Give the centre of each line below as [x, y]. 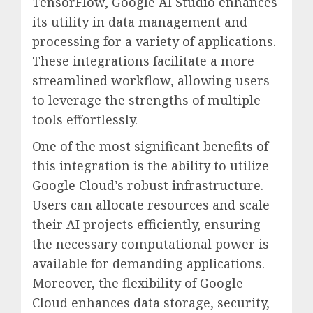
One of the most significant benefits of [150, 146]
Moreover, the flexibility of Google [138, 283]
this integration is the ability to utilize [151, 165]
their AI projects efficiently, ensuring [146, 224]
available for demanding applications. [148, 263]
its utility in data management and [140, 21]
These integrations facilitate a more [143, 60]
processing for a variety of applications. [154, 41]
